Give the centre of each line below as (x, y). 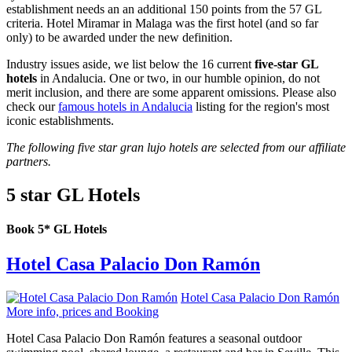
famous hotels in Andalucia (125, 107)
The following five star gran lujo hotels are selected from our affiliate (176, 148)
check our (32, 107)
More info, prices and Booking (82, 311)
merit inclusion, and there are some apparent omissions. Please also (171, 93)
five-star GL (286, 64)
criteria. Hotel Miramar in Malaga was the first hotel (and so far (162, 24)
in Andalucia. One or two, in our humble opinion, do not (178, 79)
